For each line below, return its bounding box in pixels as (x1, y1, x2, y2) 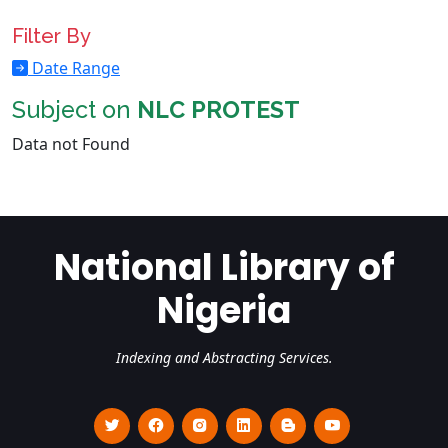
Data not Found (12, 133, 130, 155)
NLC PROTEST (137, 96, 300, 123)
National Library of (53, 242, 395, 293)
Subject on (12, 96, 137, 123)
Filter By (12, 24, 91, 48)
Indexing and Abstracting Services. (115, 348, 333, 367)
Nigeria (157, 285, 291, 336)
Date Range (28, 57, 120, 79)
